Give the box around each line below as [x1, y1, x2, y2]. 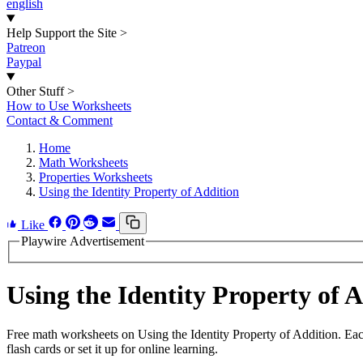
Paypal [6, 55, 41, 69]
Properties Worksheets [39, 170, 152, 184]
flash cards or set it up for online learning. [6, 342, 218, 357]
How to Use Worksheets [6, 99, 131, 113]
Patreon [6, 41, 45, 54]
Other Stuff [6, 84, 64, 98]
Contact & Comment [6, 113, 113, 127]
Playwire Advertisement [21, 234, 144, 248]
